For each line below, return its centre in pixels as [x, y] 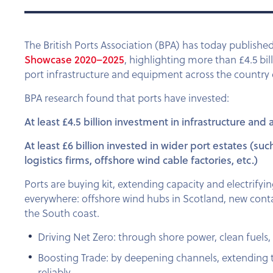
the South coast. [62, 213]
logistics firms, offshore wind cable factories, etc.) [141, 160]
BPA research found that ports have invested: [128, 98]
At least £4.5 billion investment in [103, 121]
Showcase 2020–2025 [74, 59]
